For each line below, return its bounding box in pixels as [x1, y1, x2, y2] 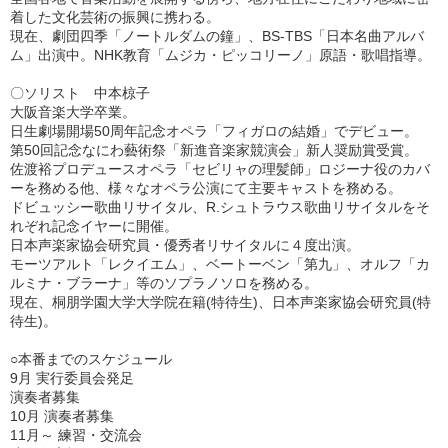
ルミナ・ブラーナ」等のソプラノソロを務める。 [10, 275, 318, 291]
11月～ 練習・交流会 [10, 427, 142, 443]
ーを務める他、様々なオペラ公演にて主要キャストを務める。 [10, 180, 402, 196]
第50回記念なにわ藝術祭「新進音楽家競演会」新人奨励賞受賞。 [10, 142, 418, 158]
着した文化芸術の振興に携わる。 [10, 9, 220, 25]
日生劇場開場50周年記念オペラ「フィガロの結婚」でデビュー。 [10, 123, 418, 139]
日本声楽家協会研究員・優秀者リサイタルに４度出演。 [10, 237, 360, 253]
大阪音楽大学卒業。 [10, 104, 136, 120]
